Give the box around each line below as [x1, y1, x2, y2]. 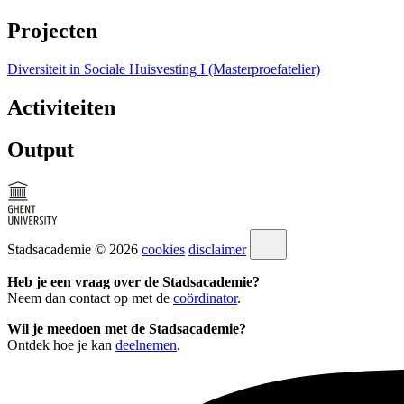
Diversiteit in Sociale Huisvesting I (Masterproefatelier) [7, 60, 320, 77]
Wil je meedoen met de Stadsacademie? [7, 320, 246, 336]
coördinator [173, 289, 237, 306]
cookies [142, 241, 185, 257]
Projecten [7, 18, 97, 42]
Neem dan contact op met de [7, 289, 173, 306]
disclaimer [188, 241, 246, 257]
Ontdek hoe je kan [7, 336, 115, 353]
